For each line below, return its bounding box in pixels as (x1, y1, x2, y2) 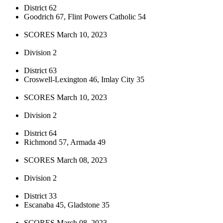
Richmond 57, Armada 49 (24, 137, 106, 146)
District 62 (24, 3, 57, 12)
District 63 (24, 66, 57, 75)
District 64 (24, 128, 57, 137)
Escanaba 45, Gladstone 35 (24, 200, 110, 209)
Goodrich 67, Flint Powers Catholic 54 (24, 12, 146, 21)
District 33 (24, 191, 57, 200)
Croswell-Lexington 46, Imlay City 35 (24, 75, 144, 84)
